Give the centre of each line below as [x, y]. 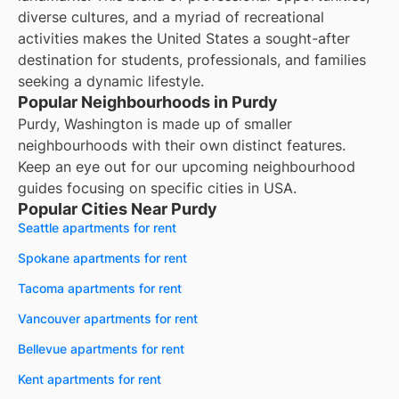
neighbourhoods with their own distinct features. [182, 146]
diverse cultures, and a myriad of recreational [171, 17]
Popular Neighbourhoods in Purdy [148, 102]
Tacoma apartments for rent [100, 289]
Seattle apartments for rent [97, 228]
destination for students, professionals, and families [192, 60]
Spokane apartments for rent [102, 258]
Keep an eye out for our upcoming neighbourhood [187, 167]
